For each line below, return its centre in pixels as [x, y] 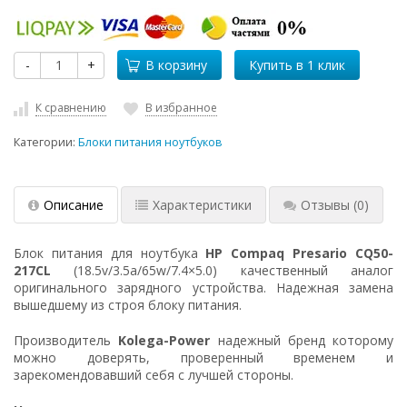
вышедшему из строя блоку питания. [128, 304]
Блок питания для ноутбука [110, 253]
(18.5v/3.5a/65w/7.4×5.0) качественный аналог [222, 270]
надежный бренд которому [302, 340]
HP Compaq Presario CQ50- [300, 253]
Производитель [66, 340]
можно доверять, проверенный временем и [203, 357]
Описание [74, 204]
